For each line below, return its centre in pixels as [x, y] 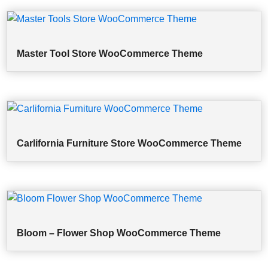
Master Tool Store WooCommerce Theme [110, 54]
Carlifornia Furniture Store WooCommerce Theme [130, 143]
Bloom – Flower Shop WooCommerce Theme [119, 233]
